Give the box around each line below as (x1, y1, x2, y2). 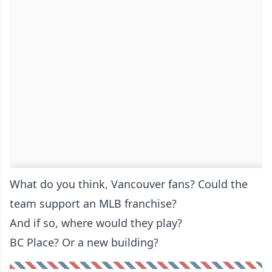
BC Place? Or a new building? (10, 235, 158, 250)
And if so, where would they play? (10, 216, 182, 230)
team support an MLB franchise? (10, 196, 177, 211)
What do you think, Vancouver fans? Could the (10, 177, 248, 191)
